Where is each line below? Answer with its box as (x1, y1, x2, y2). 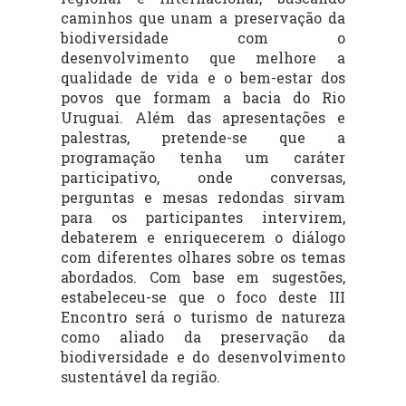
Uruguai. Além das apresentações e (61, 107, 345, 127)
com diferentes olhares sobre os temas (61, 246, 345, 266)
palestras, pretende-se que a (61, 127, 345, 147)
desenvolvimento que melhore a (61, 47, 345, 67)
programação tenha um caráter (61, 147, 345, 167)
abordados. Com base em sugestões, (61, 266, 345, 286)
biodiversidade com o (61, 27, 345, 47)
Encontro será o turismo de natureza (61, 306, 345, 326)
